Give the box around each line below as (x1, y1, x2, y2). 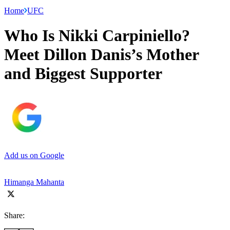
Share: (4, 210, 25, 220)
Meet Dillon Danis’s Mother (4, 45, 199, 64)
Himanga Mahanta (4, 177, 64, 186)
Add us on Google (4, 150, 64, 160)
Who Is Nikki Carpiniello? (4, 26, 190, 45)
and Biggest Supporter (4, 64, 162, 83)
